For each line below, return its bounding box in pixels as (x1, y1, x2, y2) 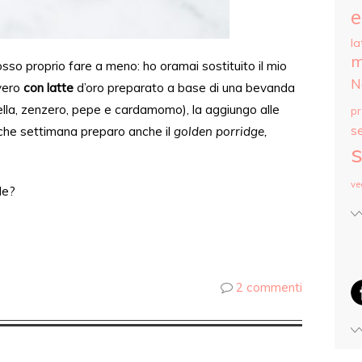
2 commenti (236, 280, 302, 295)
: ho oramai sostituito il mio (137, 58, 287, 74)
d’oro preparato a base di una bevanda (74, 80, 295, 95)
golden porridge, (174, 124, 267, 139)
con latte (23, 80, 74, 95)
